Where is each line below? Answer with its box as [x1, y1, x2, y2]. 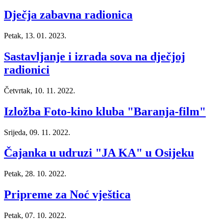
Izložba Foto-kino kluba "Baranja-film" [4, 105, 206, 118]
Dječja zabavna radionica [4, 8, 133, 21]
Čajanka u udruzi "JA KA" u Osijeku [4, 146, 194, 160]
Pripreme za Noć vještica [4, 188, 131, 201]
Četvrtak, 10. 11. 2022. [4, 86, 75, 95]
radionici [4, 63, 50, 76]
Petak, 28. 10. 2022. [4, 169, 66, 178]
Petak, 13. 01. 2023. [4, 31, 66, 40]
